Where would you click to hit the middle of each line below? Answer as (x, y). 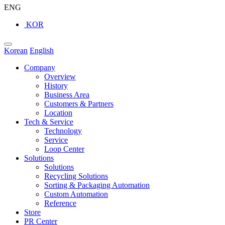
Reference (60, 203)
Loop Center (64, 149)
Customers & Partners (79, 104)
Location (58, 113)
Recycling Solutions (76, 176)
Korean (16, 50)
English (42, 50)
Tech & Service (49, 122)
